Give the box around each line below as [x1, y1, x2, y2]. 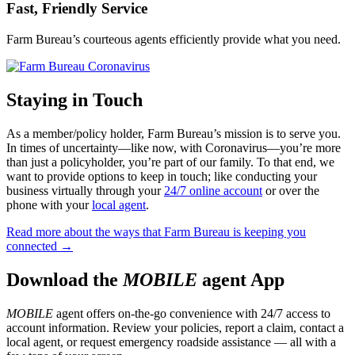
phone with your [6, 197, 92, 212]
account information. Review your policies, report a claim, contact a [6, 320, 344, 334]
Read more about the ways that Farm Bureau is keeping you [6, 224, 306, 239]
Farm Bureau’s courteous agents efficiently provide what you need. [6, 32, 341, 46]
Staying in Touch [6, 89, 143, 110]
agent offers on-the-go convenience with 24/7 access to [53, 306, 330, 320]
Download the [6, 269, 123, 290]
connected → [6, 239, 73, 253]
